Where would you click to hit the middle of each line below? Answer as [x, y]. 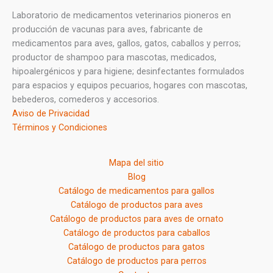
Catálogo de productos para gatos [136, 247]
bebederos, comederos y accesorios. [86, 100]
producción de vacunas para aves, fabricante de [108, 30]
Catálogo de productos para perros [136, 261]
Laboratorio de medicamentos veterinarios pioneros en [122, 16]
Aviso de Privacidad [51, 114]
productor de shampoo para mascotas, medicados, [114, 58]
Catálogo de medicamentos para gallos [136, 191]
